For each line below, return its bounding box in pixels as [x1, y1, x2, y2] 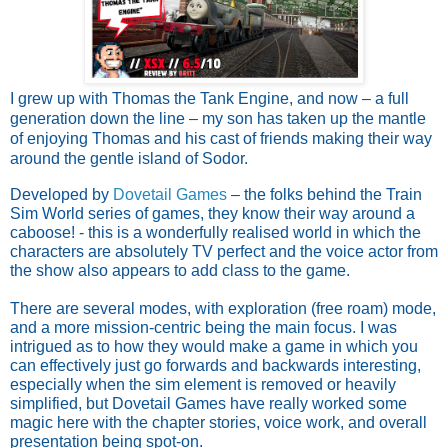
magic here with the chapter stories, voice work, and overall [10, 413, 427, 431]
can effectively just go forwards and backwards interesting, [10, 356, 421, 374]
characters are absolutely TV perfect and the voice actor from [10, 242, 438, 260]
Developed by [10, 185, 113, 203]
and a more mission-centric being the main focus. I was [10, 318, 397, 336]
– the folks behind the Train [227, 185, 422, 203]
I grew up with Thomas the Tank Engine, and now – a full [10, 89, 409, 107]
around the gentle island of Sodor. [10, 149, 252, 167]
